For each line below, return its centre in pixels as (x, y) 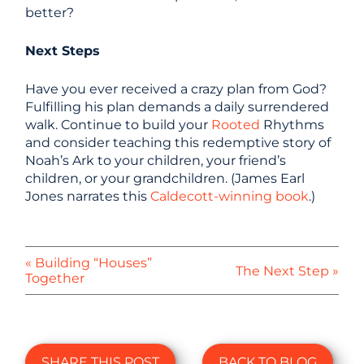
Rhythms (294, 125)
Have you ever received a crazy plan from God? (176, 89)
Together (55, 278)
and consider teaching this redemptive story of (178, 143)
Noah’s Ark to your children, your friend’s (156, 160)
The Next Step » (287, 271)
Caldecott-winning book (230, 196)
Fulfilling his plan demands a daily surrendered (178, 107)
